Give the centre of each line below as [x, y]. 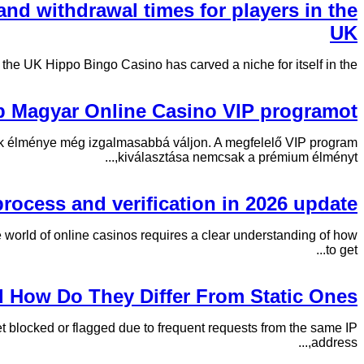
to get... [342, 250]
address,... [334, 342]
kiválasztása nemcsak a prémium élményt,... [238, 157]
